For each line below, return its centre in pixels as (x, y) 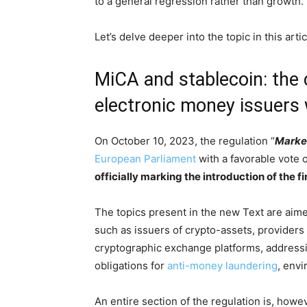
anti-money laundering (222, 266)
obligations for (131, 266)
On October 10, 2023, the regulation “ (185, 141)
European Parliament (145, 159)
